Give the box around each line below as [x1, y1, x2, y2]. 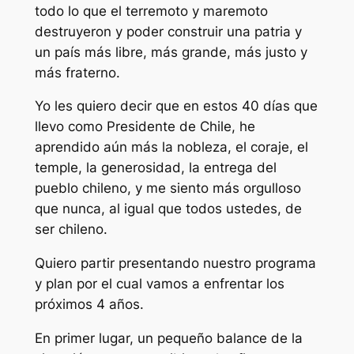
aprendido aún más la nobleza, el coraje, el [34, 139, 308, 156]
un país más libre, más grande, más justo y [34, 43, 307, 60]
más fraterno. [34, 64, 120, 81]
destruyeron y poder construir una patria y [34, 23, 302, 40]
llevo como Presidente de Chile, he [34, 119, 255, 135]
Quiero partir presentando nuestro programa [34, 255, 316, 272]
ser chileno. [34, 221, 107, 238]
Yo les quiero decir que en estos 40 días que [34, 98, 318, 115]
